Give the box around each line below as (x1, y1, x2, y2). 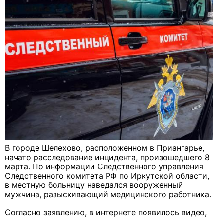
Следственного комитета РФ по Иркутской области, (5, 171, 209, 181)
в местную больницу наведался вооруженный (5, 180, 183, 190)
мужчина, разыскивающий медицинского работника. (5, 189, 211, 200)
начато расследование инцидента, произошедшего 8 (5, 152, 210, 163)
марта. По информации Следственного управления (5, 162, 203, 172)
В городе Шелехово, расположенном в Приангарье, (5, 143, 204, 153)
